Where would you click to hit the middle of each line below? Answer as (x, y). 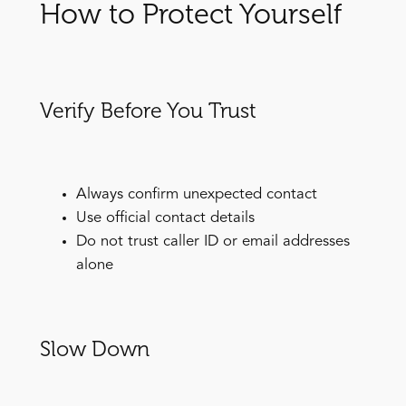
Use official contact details (165, 218)
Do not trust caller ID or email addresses (213, 242)
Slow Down (94, 349)
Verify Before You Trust (148, 111)
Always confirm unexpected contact (196, 195)
